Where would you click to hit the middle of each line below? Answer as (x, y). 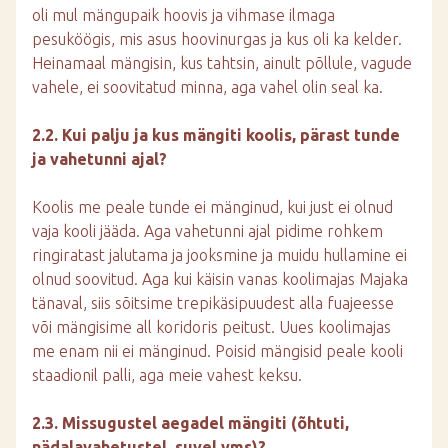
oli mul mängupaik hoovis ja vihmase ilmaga (183, 15)
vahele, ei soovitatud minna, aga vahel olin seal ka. (207, 87)
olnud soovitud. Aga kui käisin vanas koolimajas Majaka (220, 279)
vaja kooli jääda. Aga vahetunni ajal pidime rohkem (207, 231)
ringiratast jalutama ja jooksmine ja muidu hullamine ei (219, 255)
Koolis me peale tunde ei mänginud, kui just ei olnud (212, 207)
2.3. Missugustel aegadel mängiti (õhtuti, (190, 423)
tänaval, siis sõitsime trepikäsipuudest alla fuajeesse (213, 303)
